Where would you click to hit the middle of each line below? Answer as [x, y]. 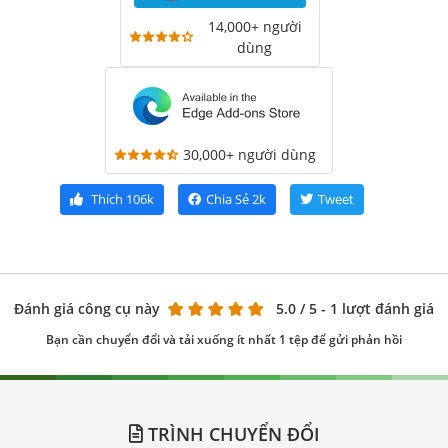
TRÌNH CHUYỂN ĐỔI [231, 433]
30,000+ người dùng [249, 154]
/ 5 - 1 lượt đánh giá [367, 308]
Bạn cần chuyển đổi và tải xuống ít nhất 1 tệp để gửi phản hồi [224, 339]
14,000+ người [254, 26]
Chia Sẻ [227, 198]
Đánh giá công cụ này [87, 308]
